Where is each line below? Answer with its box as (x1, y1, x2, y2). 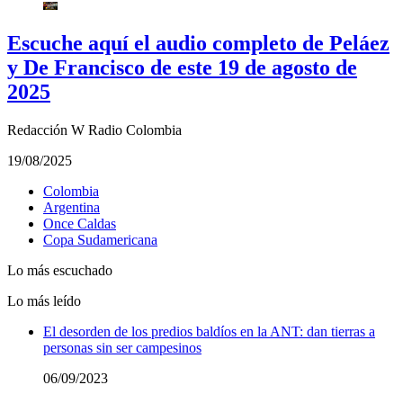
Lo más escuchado (7, 263, 112, 279)
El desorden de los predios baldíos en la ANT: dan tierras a (43, 324, 375, 340)
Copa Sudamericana (43, 232, 157, 248)
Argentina (43, 200, 100, 216)
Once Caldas (43, 216, 116, 232)
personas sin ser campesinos (43, 340, 201, 356)
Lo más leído (7, 293, 81, 309)
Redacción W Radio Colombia (7, 122, 182, 139)
